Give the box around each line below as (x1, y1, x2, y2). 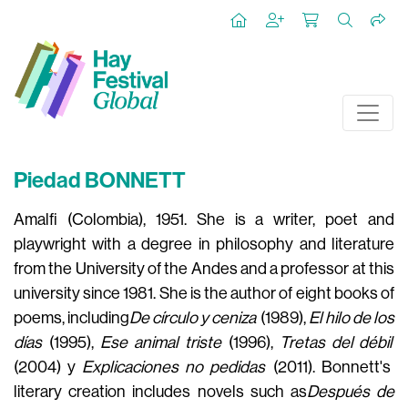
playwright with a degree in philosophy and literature (14, 235, 394, 253)
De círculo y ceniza (129, 309, 260, 327)
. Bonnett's (311, 358, 391, 376)
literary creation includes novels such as (14, 382, 307, 401)
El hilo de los (308, 309, 395, 327)
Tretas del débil (279, 333, 393, 352)
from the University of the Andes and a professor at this (14, 260, 394, 278)
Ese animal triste (100, 333, 221, 352)
